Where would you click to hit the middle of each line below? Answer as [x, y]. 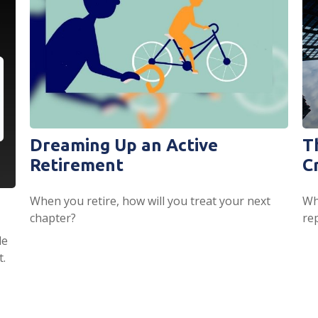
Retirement [77, 165]
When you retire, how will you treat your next [150, 201]
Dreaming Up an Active [124, 145]
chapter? [53, 218]
